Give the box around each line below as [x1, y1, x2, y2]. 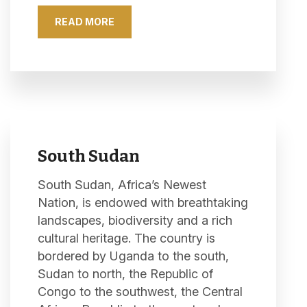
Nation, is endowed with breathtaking [38, 195, 248, 210]
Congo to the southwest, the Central [38, 284, 243, 299]
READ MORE [55, 16, 114, 27]
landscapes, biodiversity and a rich [38, 213, 232, 228]
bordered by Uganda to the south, [38, 249, 229, 263]
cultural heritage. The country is [38, 231, 215, 245]
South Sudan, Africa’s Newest [38, 177, 206, 192]
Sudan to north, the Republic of [38, 267, 213, 281]
